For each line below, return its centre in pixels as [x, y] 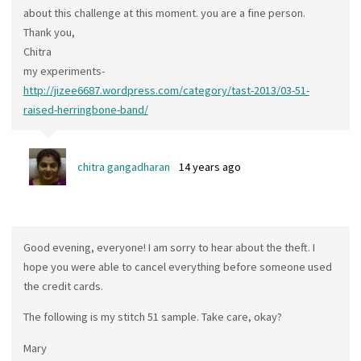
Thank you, [49, 32]
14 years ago [210, 167]
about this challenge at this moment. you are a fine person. [164, 12]
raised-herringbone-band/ [85, 109]
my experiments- [64, 71]
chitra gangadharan [123, 167]
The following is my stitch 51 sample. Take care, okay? [152, 317]
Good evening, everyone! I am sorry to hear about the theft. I [169, 247]
